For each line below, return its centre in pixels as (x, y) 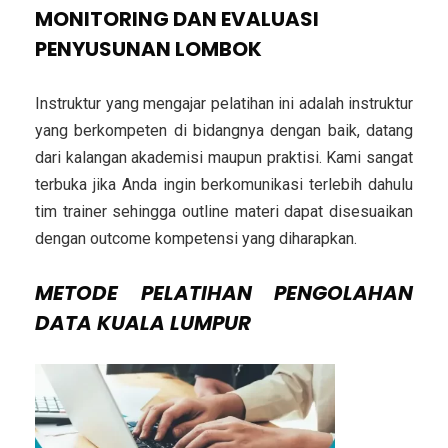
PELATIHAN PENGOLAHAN (276, 292)
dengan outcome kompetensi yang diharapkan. (198, 238)
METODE (88, 292)
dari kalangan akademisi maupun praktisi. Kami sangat (224, 157)
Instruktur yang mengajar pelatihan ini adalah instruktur (224, 103)
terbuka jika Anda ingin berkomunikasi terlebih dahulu (224, 184)
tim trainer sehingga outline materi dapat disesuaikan (224, 211)
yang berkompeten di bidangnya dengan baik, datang (224, 130)
